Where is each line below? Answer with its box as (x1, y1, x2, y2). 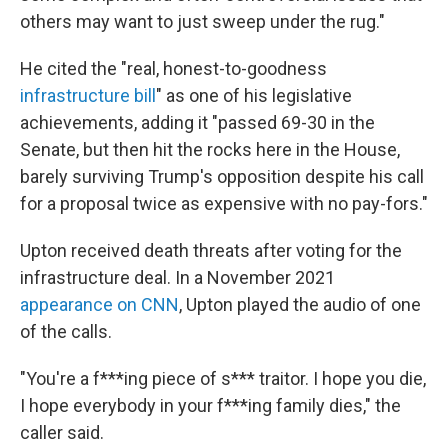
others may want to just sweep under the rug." (20, 11, 385, 32)
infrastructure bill (20, 85, 156, 106)
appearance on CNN (20, 294, 179, 315)
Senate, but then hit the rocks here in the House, (20, 139, 400, 160)
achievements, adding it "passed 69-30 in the (20, 112, 375, 133)
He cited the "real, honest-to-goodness (20, 58, 327, 79)
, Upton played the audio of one (179, 294, 421, 315)
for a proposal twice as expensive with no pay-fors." (20, 193, 428, 214)
